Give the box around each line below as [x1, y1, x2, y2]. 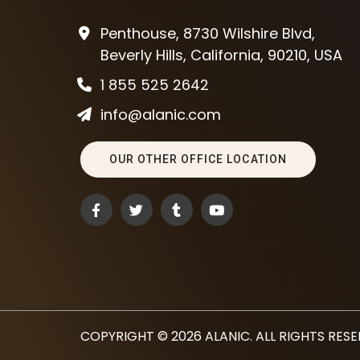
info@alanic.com [100, 104, 221, 125]
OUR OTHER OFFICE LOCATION [108, 153, 287, 166]
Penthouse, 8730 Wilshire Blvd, [100, 23, 315, 44]
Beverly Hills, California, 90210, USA [100, 45, 342, 66]
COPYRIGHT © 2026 [80, 327, 205, 346]
